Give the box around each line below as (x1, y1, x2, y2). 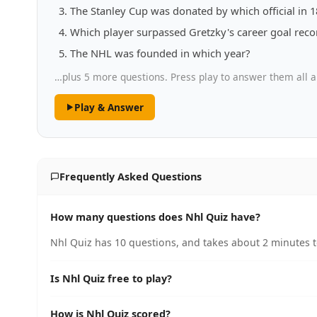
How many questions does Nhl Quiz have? (50, 210, 260, 224)
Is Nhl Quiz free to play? (50, 272, 172, 285)
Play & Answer (74, 100, 144, 114)
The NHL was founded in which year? (70, 46, 250, 60)
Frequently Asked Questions (59, 170, 202, 183)
